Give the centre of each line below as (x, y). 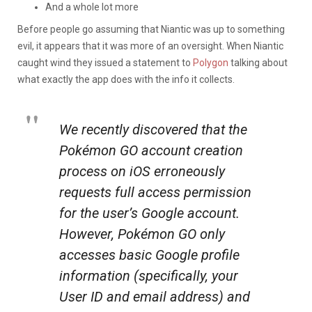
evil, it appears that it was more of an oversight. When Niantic (150, 46)
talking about (258, 62)
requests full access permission (155, 192)
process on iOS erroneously (142, 171)
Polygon (211, 62)
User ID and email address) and (155, 296)
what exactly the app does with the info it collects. (126, 79)
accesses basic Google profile (149, 255)
